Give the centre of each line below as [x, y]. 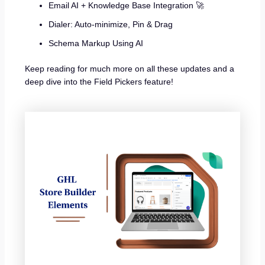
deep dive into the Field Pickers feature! [99, 82]
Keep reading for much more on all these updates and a [130, 69]
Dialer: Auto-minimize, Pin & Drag [111, 25]
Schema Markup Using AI [96, 43]
